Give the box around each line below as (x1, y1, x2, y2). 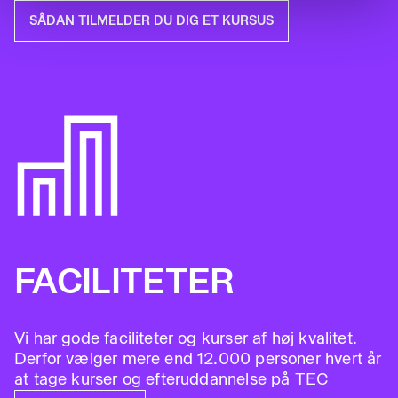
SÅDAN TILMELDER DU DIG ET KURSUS (29, 13, 274, 28)
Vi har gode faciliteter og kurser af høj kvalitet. (14, 329, 357, 348)
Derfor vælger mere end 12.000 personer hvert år (14, 349, 382, 369)
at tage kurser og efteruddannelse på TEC (14, 370, 330, 389)
